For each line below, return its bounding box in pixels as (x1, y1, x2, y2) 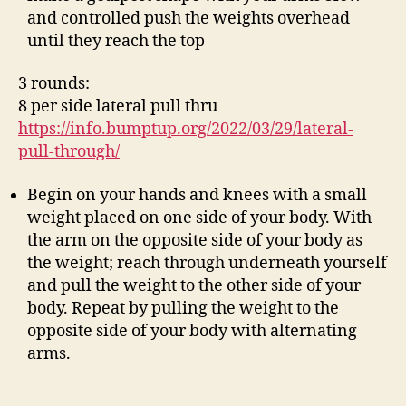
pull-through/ (18, 141, 120, 162)
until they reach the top (27, 30, 205, 52)
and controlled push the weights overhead (27, 7, 350, 29)
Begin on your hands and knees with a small (27, 184, 367, 206)
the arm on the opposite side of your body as (27, 229, 362, 251)
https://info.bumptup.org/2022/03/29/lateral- (18, 119, 353, 140)
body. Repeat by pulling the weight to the (27, 297, 339, 319)
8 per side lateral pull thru (18, 96, 217, 117)
